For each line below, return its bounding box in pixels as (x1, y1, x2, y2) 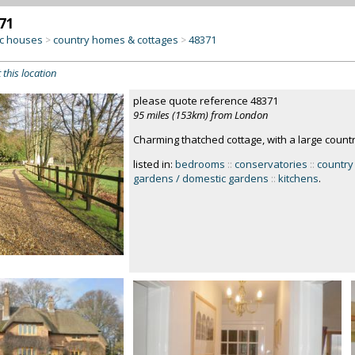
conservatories (234, 157, 307, 171)
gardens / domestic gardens (132, 171, 269, 185)
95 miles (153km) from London (132, 108, 268, 122)
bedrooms (174, 157, 225, 171)
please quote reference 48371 (132, 94, 278, 108)
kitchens (277, 171, 319, 185)
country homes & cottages (52, 32, 178, 47)
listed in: (132, 157, 175, 171)
